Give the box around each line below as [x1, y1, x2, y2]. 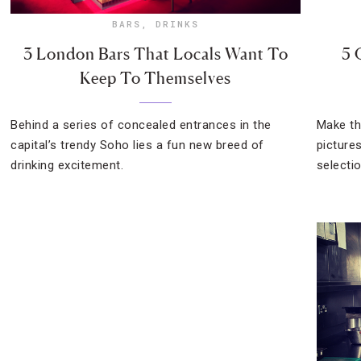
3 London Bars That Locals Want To [23, 44, 288, 64]
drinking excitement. [10, 158, 124, 172]
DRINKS [156, 18, 200, 30]
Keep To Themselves [80, 68, 232, 88]
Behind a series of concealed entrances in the [10, 118, 272, 132]
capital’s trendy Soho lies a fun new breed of [10, 138, 264, 152]
